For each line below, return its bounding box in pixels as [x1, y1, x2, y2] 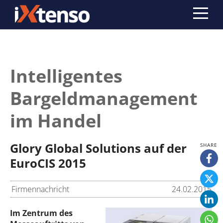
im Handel [10, 109, 102, 133]
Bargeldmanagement [10, 86, 198, 111]
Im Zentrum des [10, 208, 73, 219]
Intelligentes [10, 64, 122, 88]
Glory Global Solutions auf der [10, 140, 187, 156]
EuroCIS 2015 [10, 155, 86, 171]
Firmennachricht [11, 184, 69, 195]
